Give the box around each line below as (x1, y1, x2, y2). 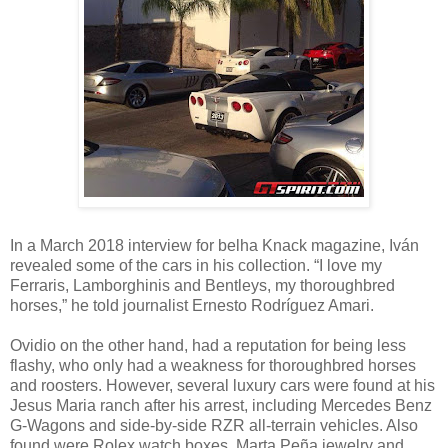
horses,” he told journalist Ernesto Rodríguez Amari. (10, 296, 374, 314)
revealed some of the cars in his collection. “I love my (10, 256, 382, 274)
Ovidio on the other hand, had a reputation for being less (10, 336, 406, 354)
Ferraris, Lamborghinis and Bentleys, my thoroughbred (10, 276, 395, 294)
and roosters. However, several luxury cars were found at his (10, 376, 435, 394)
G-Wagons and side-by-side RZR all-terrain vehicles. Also (10, 416, 418, 434)
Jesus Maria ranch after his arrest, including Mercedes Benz (10, 396, 432, 414)
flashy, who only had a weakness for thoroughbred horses (10, 356, 416, 374)
